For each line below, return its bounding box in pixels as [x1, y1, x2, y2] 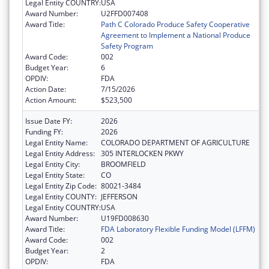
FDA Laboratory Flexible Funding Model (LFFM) [101, 223, 255, 234]
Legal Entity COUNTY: [25, 191, 97, 202]
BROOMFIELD [101, 159, 146, 169]
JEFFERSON [101, 191, 138, 202]
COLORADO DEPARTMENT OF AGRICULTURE [101, 137, 250, 148]
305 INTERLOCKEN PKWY [101, 148, 184, 159]
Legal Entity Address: [25, 148, 95, 159]
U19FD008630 [101, 213, 149, 223]
